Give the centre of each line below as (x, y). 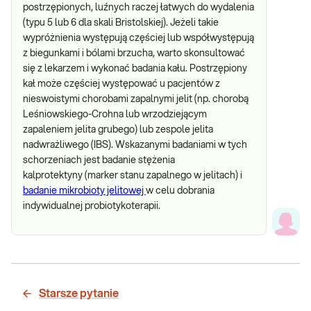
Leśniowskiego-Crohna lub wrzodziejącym (115, 115)
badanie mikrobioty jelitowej (84, 191)
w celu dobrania (180, 191)
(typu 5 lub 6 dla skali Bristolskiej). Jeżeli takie (121, 23)
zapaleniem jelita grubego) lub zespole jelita (118, 130)
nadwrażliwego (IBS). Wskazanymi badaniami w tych (135, 145)
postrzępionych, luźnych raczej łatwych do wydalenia (138, 8)
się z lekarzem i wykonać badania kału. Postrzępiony (135, 69)
